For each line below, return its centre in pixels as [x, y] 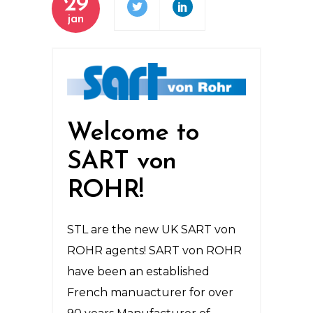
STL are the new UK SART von [151, 230]
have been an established [138, 272]
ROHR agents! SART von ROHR [154, 251]
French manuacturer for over [150, 293]
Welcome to [133, 134]
